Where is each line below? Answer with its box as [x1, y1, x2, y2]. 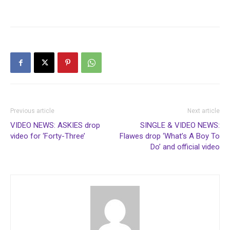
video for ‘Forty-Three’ [10, 131, 85, 141]
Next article [187, 107, 220, 115]
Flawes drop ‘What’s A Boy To [120, 131, 220, 141]
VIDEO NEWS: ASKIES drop [10, 121, 100, 130]
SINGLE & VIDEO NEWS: [140, 121, 220, 130]
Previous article [10, 107, 54, 115]
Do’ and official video [150, 142, 220, 152]
